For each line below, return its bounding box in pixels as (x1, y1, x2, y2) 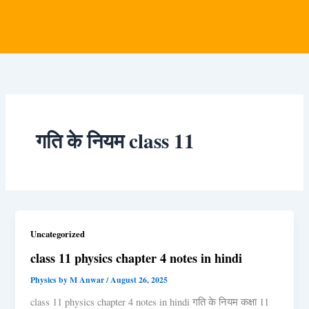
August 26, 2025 (110, 273, 168, 286)
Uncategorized (30, 228, 86, 241)
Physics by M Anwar (30, 273, 107, 286)
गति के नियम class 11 (35, 126, 195, 156)
